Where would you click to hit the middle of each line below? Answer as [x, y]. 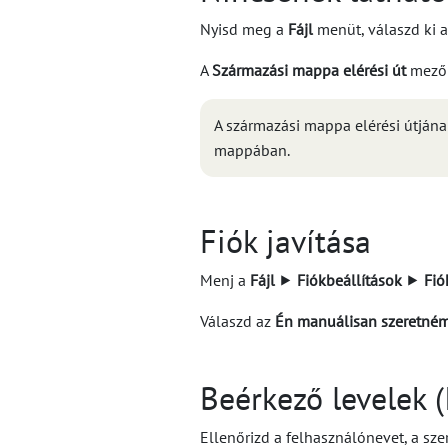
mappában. [252, 150]
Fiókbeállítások [349, 280]
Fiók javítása [285, 241]
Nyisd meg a [244, 29]
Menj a [225, 280]
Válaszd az [237, 321]
